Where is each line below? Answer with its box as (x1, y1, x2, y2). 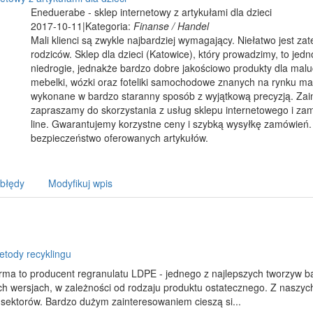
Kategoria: (85, 19, 133, 33)
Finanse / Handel (133, 19, 209, 33)
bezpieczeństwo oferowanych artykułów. (31, 131, 208, 145)
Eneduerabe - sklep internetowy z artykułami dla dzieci (31, 5, 272, 19)
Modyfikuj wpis (48, 176, 112, 190)
